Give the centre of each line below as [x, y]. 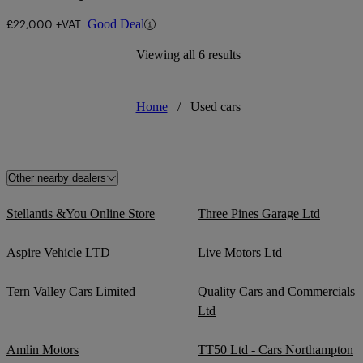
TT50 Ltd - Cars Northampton [275, 350]
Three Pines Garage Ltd [259, 214]
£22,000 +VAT [44, 24]
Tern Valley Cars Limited [71, 292]
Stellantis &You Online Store [81, 214]
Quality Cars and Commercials [276, 292]
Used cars [215, 107]
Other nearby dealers [57, 178]
